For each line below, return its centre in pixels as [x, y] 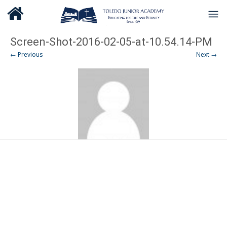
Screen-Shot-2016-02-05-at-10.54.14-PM [111, 42]
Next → [206, 54]
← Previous [26, 54]
